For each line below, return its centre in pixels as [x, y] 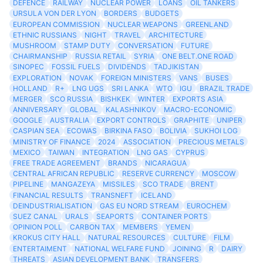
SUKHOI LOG [216, 131]
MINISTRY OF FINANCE [52, 141]
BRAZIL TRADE [225, 88]
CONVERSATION [145, 45]
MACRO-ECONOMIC [198, 110]
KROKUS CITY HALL [47, 238]
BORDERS [121, 14]
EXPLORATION [38, 77]
